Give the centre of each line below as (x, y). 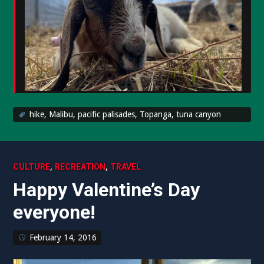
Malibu (61, 114)
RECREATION (80, 166)
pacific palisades (107, 114)
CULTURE (32, 166)
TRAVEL (126, 166)
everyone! (55, 212)
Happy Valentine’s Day (107, 189)
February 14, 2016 (63, 237)
